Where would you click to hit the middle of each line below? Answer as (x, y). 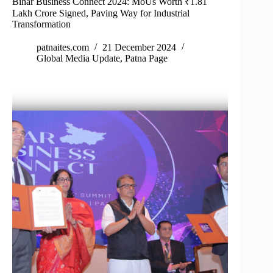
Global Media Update (78, 58)
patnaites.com (63, 48)
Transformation (41, 24)
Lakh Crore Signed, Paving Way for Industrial (101, 13)
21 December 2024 (139, 48)
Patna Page (146, 58)
